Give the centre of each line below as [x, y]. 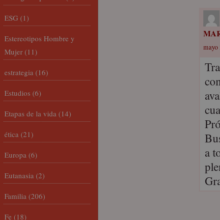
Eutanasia [19, 175]
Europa [15, 155]
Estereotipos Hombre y [40, 38]
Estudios [17, 93]
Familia [15, 196]
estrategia [19, 72]
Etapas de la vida [30, 113]
